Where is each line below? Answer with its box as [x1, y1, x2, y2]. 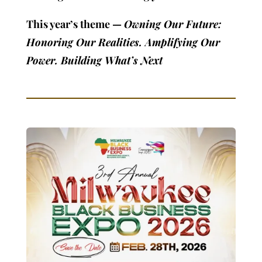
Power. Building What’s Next [26, 53, 163, 67]
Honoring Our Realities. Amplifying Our [26, 35, 220, 49]
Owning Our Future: [123, 16, 222, 31]
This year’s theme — [26, 16, 124, 31]
